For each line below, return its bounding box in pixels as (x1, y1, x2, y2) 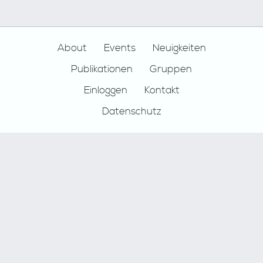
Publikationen (71, 63, 133, 76)
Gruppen (150, 63, 192, 76)
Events (103, 42, 136, 55)
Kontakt (144, 84, 180, 97)
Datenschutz (102, 105, 161, 119)
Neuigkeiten (152, 42, 206, 55)
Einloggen (83, 84, 127, 97)
